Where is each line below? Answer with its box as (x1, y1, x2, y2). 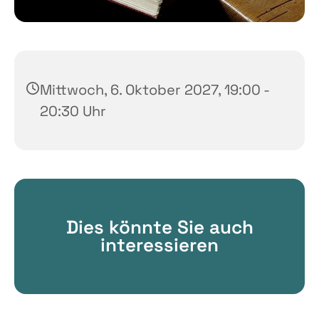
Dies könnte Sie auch (66, 214, 253, 239)
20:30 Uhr (40, 101, 106, 120)
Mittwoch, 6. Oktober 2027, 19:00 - (40, 80, 269, 99)
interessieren (100, 232, 219, 257)
